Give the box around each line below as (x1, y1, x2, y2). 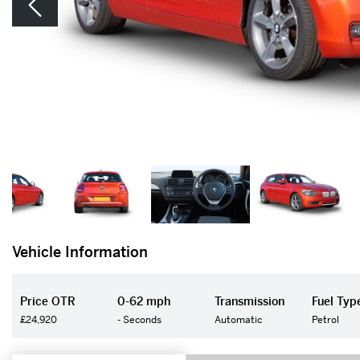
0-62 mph (117, 293, 171, 309)
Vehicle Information (12, 243, 148, 262)
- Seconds (117, 313, 162, 326)
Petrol (312, 313, 340, 326)
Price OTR (20, 293, 76, 309)
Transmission (215, 293, 285, 309)
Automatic (215, 313, 263, 326)
